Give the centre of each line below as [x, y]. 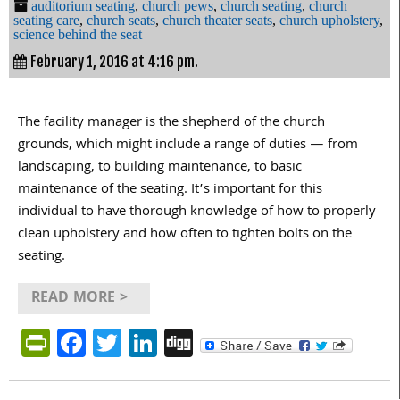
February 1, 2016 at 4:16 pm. [114, 61]
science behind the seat [78, 34]
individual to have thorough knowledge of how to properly [197, 212]
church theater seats [217, 20]
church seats [121, 20]
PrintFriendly [129, 342]
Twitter [165, 342]
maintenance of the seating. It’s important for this [170, 190]
